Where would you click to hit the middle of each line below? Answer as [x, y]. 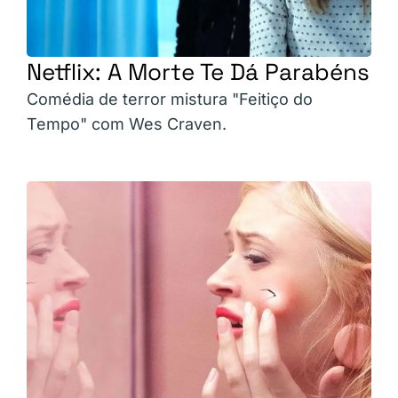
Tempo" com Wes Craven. [127, 123]
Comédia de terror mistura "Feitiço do [170, 99]
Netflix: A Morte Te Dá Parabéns [198, 72]
